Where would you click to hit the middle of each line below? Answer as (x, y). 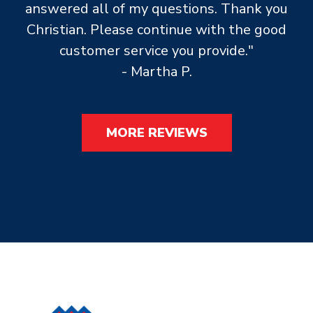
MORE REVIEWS (156, 133)
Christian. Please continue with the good (156, 30)
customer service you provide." (156, 51)
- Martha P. (156, 72)
